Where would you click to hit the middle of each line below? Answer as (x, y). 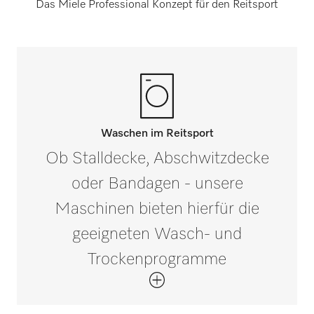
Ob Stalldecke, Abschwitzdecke (157, 159)
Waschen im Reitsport (157, 134)
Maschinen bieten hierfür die (157, 209)
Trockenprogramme (157, 260)
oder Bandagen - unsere (157, 184)
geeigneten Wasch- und (157, 234)
